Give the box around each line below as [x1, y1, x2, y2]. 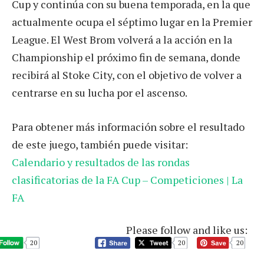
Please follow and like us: [126, 222, 247, 237]
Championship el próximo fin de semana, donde [12, 50, 240, 65]
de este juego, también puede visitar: [12, 137, 188, 152]
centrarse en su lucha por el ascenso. [12, 85, 187, 100]
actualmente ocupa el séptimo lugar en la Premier [12, 15, 252, 29]
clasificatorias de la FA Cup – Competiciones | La [12, 173, 243, 187]
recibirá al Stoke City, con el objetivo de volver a [12, 68, 242, 82]
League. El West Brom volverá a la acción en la [12, 32, 232, 47]
